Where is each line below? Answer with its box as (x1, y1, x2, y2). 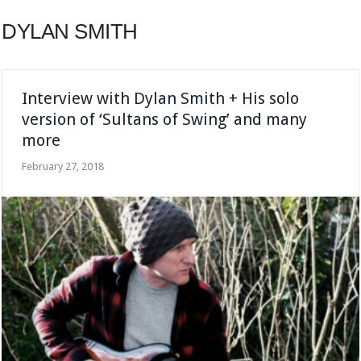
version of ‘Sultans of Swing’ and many (22, 109, 308, 129)
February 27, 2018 (22, 160, 105, 172)
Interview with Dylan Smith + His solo (22, 88, 300, 108)
